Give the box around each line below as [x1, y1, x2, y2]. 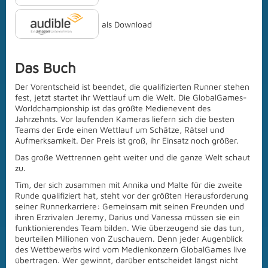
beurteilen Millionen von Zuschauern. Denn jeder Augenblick [15, 233, 243, 244]
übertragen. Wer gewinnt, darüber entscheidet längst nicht [15, 255, 238, 266]
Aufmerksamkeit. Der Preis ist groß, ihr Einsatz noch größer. [15, 135, 241, 146]
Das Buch [15, 59, 76, 77]
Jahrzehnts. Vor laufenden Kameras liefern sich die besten [15, 114, 234, 124]
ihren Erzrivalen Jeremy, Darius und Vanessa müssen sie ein [15, 212, 240, 223]
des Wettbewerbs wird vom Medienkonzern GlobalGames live [15, 244, 246, 255]
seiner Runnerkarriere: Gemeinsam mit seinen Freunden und [15, 201, 244, 212]
